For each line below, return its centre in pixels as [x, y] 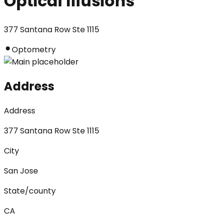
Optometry [34, 49]
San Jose [21, 171]
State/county [30, 191]
